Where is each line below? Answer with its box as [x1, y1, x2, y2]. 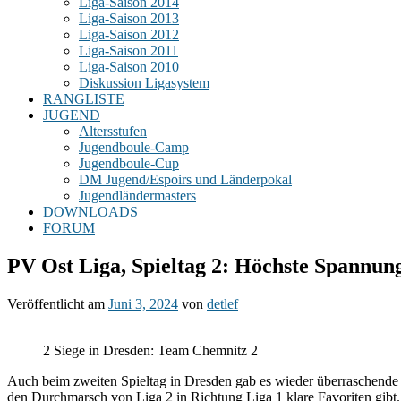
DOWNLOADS [43, 204, 138, 219]
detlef [207, 295, 238, 311]
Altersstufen [79, 124, 147, 139]
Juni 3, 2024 [108, 295, 178, 311]
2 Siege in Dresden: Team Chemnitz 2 [43, 342, 258, 358]
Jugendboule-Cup [79, 156, 179, 171]
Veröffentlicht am [7, 295, 108, 311]
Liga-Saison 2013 [79, 11, 179, 26]
